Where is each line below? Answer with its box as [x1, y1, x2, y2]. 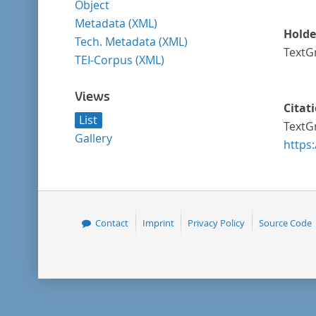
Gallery [74, 130, 112, 146]
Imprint [142, 216, 174, 229]
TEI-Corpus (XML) [74, 52, 164, 68]
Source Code [258, 216, 312, 229]
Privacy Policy [188, 216, 245, 229]
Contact [95, 216, 129, 229]
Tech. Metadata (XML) [74, 34, 188, 49]
